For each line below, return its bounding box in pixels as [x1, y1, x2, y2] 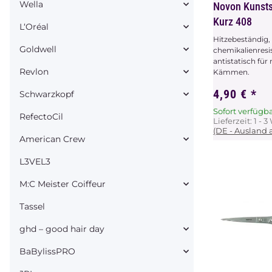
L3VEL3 [19, 155, 50, 167]
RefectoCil [19, 110, 63, 122]
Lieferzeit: [213, 115, 254, 126]
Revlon [19, 66, 49, 77]
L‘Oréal [19, 21, 49, 32]
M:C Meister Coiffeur [19, 178, 106, 189]
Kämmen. [213, 67, 250, 76]
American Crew [19, 133, 85, 144]
